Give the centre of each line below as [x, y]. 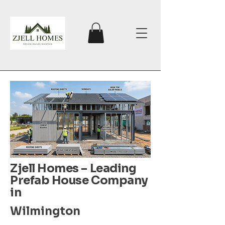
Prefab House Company [79, 180]
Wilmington [45, 211]
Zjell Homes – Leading [73, 168]
